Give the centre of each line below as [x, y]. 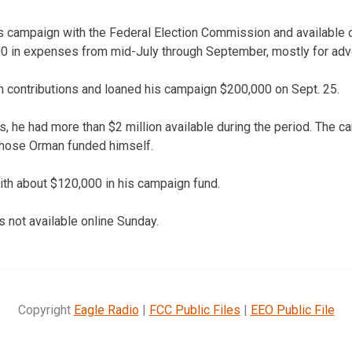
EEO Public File [292, 310]
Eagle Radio [106, 310]
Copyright [46, 310]
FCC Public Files [194, 310]
